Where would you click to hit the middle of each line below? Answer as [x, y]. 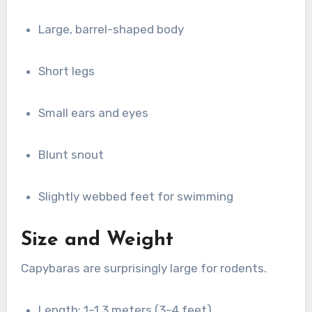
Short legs [70, 71]
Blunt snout [75, 155]
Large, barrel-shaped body [115, 30]
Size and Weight [97, 241]
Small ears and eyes [97, 113]
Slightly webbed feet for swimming [140, 197]
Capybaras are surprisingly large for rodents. [143, 268]
